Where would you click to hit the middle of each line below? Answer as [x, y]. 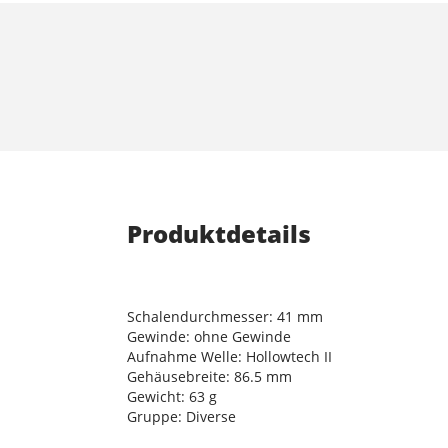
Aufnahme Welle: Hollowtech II [229, 357]
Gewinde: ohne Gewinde [209, 337]
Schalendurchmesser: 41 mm [225, 317]
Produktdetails [219, 234]
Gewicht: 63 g [172, 397]
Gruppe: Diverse [181, 417]
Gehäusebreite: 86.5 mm [209, 377]
